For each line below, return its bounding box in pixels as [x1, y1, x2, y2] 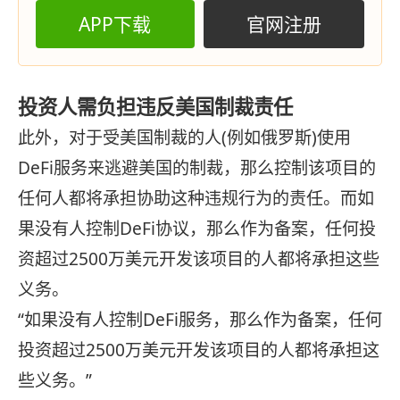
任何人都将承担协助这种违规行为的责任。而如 [18, 187, 374, 211]
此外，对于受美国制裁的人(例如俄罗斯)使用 [18, 126, 351, 150]
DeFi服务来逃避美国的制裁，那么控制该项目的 [18, 156, 376, 180]
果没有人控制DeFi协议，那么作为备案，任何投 [18, 217, 376, 241]
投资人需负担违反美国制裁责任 [18, 93, 293, 121]
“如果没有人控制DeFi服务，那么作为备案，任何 [18, 308, 382, 332]
